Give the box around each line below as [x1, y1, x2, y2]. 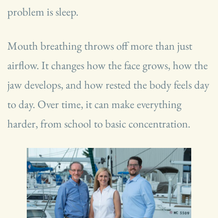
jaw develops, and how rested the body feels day [7, 77, 209, 92]
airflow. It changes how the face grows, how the [7, 57, 208, 73]
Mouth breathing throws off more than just [7, 38, 192, 53]
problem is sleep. [7, 4, 78, 19]
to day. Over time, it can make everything [7, 96, 182, 111]
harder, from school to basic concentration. [7, 116, 190, 131]
